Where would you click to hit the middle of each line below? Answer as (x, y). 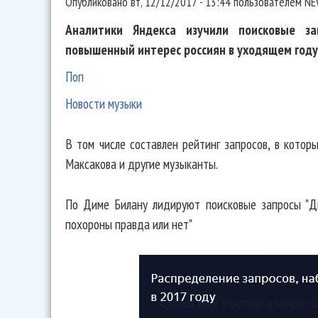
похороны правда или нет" (129, 224)
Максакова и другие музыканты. (142, 164)
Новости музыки (104, 104)
